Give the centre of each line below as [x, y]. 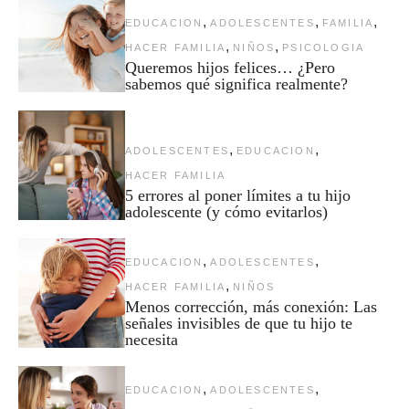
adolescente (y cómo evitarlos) [226, 211]
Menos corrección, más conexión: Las [251, 306]
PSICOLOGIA [324, 47]
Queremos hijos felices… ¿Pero [230, 67]
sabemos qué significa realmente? [236, 84]
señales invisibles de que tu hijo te [238, 323]
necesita [151, 339]
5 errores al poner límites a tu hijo [237, 195]
